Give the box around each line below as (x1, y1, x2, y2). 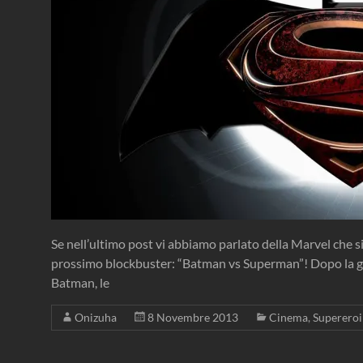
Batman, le (51, 275, 109, 291)
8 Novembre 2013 (147, 310, 238, 325)
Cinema (269, 310, 308, 325)
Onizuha (75, 310, 117, 325)
